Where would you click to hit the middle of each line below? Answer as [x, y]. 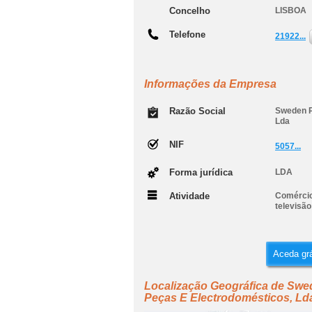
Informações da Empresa [210, 84]
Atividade [189, 196]
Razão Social [197, 111]
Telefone [187, 34]
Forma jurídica [201, 172]
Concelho [190, 11]
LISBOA [291, 10]
